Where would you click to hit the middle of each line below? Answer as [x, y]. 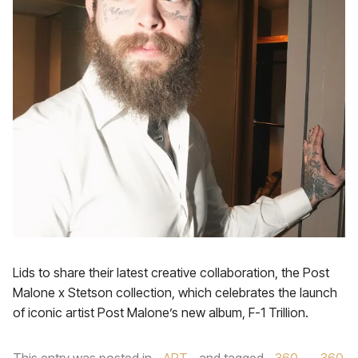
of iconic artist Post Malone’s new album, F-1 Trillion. [164, 312]
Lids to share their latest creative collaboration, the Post [171, 272]
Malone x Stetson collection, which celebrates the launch [175, 292]
